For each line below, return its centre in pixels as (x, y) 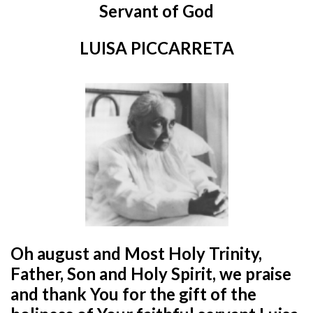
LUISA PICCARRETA (156, 48)
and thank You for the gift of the (133, 293)
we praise (255, 273)
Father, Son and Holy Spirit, (115, 273)
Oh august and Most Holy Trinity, (136, 253)
